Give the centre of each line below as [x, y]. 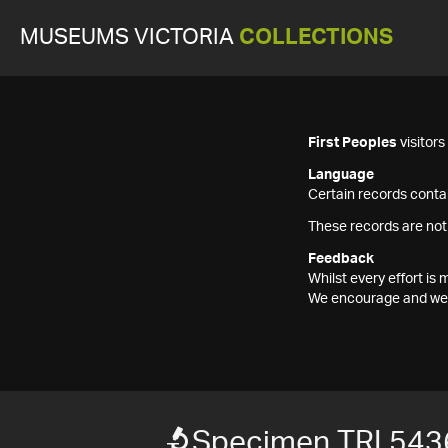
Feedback [341, 259]
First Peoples [352, 143]
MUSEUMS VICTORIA [129, 37]
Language [341, 175]
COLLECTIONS [316, 37]
